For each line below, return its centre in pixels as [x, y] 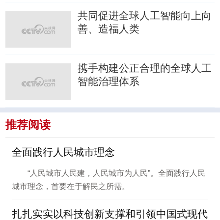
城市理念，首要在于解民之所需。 [70, 186]
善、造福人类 [109, 29]
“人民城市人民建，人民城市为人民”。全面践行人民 [116, 173]
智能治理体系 [109, 82]
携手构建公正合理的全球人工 [145, 68]
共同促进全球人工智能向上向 [145, 16]
